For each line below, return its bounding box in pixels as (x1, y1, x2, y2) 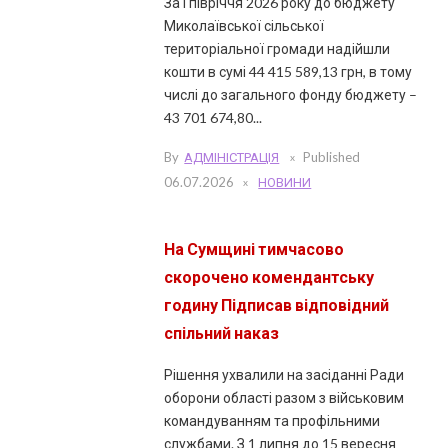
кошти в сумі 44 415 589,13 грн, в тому (164, 63, 413, 81)
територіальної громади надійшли (164, 40, 391, 58)
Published (303, 148, 361, 165)
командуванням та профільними (164, 411, 381, 429)
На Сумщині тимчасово (164, 238, 345, 258)
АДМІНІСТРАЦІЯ (184, 148, 280, 165)
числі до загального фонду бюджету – (164, 86, 418, 104)
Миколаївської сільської (164, 17, 325, 35)
